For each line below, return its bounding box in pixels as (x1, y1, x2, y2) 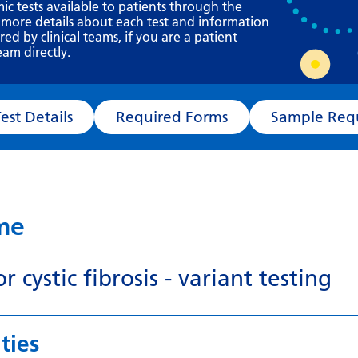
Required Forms (185, 108, 228, 126)
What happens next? (171, 24, 320, 43)
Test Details (25, 108, 73, 126)
